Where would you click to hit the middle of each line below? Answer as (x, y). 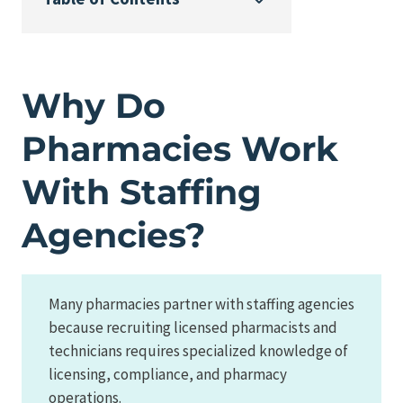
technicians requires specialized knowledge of (198, 350)
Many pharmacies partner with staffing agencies (201, 304)
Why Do (94, 105)
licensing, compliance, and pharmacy (168, 374)
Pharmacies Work (180, 148)
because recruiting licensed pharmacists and (193, 327)
